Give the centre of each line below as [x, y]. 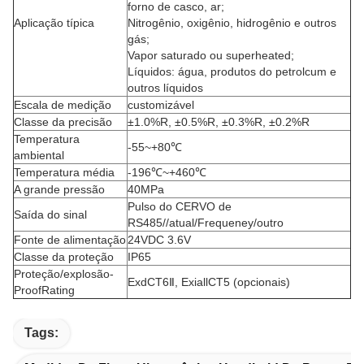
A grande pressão [59, 189]
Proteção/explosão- [64, 274]
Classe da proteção [64, 257]
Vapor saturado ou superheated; [211, 55]
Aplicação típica [54, 23]
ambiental [39, 155]
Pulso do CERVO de [180, 206]
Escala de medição [63, 105]
